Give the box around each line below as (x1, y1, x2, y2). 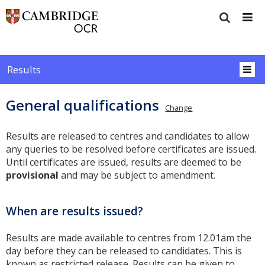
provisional (6, 169, 59, 182)
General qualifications (6, 95, 159, 115)
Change (165, 102, 193, 114)
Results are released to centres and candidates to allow (6, 130, 249, 143)
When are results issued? (6, 203, 143, 219)
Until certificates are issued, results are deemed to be (6, 156, 241, 169)
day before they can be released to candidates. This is (6, 244, 242, 258)
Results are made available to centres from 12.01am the (6, 231, 251, 245)
